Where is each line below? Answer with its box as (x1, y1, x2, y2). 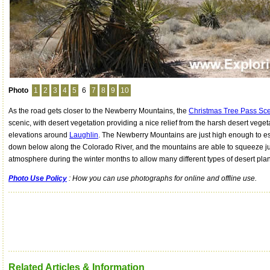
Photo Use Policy (8, 174, 67, 183)
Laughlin (69, 131, 98, 140)
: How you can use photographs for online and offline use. (67, 174, 257, 183)
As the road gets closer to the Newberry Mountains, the (8, 107, 189, 116)
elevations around (8, 131, 69, 140)
